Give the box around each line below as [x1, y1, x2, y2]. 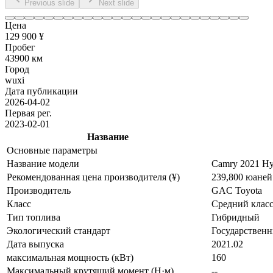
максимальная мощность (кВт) [7, 252, 133, 263]
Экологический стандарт [7, 225, 110, 236]
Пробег [5, 41, 35, 52]
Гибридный [211, 211, 260, 222]
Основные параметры [7, 144, 97, 155]
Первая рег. [5, 107, 52, 118]
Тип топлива [7, 211, 60, 222]
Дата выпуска [7, 238, 64, 249]
